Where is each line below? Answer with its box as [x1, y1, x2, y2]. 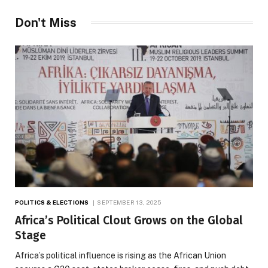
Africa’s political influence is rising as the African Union [15, 250, 226, 260]
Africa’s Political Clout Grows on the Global [15, 213, 243, 227]
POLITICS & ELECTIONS [15, 198, 89, 206]
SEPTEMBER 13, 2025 [97, 198, 162, 206]
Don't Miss [15, 15, 77, 30]
